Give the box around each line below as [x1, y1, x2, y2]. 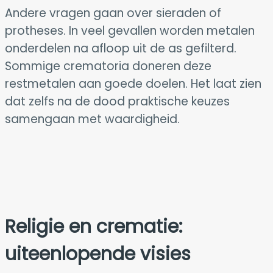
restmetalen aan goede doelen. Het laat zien [5, 75, 261, 92]
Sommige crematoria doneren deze [5, 57, 211, 74]
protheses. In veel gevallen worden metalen [5, 22, 255, 39]
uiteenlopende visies [5, 241, 191, 267]
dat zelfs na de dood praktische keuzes [5, 93, 230, 110]
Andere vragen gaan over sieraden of [5, 4, 221, 21]
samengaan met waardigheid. [5, 110, 180, 127]
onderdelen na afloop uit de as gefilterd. [5, 40, 236, 57]
